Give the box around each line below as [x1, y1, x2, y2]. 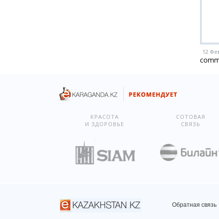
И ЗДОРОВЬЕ [85, 120, 125, 128]
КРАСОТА [90, 113, 119, 120]
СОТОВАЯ [175, 113, 205, 120]
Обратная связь [172, 201, 217, 208]
